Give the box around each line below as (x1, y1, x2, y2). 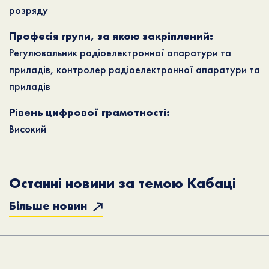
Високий (9, 122, 46, 136)
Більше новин (9, 198, 90, 213)
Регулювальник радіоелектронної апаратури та (9, 46, 231, 59)
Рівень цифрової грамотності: (9, 105, 170, 119)
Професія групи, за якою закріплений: (9, 29, 213, 43)
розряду (9, 3, 48, 17)
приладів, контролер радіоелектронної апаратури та (9, 62, 260, 76)
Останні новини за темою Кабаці (9, 174, 236, 192)
